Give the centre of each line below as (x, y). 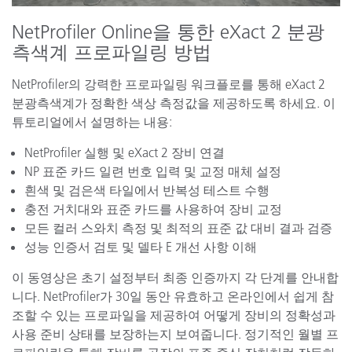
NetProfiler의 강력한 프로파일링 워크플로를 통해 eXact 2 (169, 84)
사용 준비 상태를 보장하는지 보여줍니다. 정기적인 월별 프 (175, 334)
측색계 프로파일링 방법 (112, 53)
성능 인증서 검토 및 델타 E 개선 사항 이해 (141, 247)
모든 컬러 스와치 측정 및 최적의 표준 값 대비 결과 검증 (178, 228)
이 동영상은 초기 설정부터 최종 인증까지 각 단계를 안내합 (175, 278)
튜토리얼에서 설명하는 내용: (92, 122)
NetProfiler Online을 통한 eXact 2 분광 (168, 32)
